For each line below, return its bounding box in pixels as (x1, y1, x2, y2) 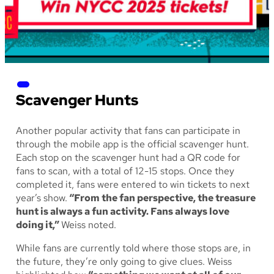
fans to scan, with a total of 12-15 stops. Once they (16, 165, 234, 178)
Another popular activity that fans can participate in (16, 124, 240, 138)
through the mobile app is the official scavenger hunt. (16, 138, 249, 151)
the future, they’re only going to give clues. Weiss (16, 255, 232, 268)
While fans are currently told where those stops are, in (16, 242, 251, 255)
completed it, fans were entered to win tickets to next (16, 178, 250, 191)
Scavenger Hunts (16, 91, 138, 110)
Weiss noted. (61, 218, 116, 232)
